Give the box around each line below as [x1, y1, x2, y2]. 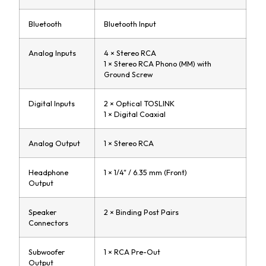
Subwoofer [28, 247, 65, 257]
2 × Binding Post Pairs [104, 207, 179, 217]
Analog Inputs [28, 48, 77, 58]
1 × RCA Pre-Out [104, 247, 161, 257]
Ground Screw [104, 69, 153, 80]
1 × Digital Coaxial [104, 109, 166, 119]
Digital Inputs [28, 99, 75, 109]
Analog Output [28, 138, 81, 148]
